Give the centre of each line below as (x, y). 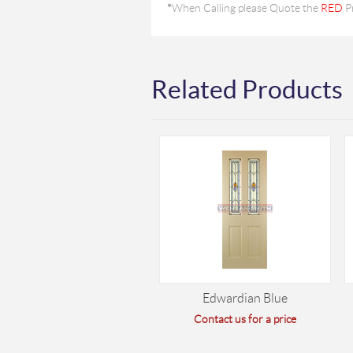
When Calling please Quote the (246, 8)
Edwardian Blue (245, 298)
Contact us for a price (245, 319)
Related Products (247, 89)
